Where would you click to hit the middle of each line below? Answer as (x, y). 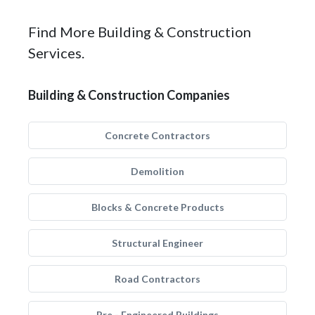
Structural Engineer (157, 243)
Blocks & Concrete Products (157, 207)
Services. (56, 53)
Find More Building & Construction (140, 32)
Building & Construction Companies (129, 95)
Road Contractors (157, 279)
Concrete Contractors (157, 135)
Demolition (157, 171)
